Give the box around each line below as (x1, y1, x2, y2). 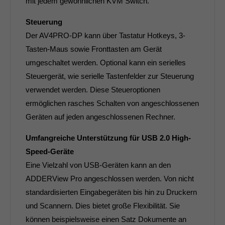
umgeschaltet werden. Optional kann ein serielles (26, 58, 186, 67)
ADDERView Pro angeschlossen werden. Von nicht (26, 174, 194, 183)
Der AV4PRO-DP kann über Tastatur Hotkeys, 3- (26, 31, 185, 40)
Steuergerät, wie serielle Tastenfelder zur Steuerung (26, 71, 194, 80)
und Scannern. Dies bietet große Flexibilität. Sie (26, 201, 180, 210)
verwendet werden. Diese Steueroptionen (26, 85, 160, 94)
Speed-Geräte (26, 147, 74, 156)
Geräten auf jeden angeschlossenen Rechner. (26, 112, 175, 121)
